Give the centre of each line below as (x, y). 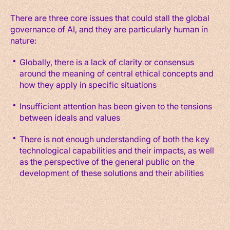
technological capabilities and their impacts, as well (117, 150)
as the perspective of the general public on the (107, 161)
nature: (23, 40)
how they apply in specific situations (88, 84)
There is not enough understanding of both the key (114, 139)
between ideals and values (70, 117)
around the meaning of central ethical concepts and (116, 73)
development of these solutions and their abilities (111, 172)
